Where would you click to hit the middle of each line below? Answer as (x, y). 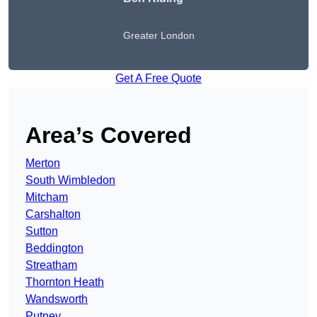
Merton (43, 163)
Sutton (42, 231)
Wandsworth (57, 299)
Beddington (54, 248)
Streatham (51, 265)
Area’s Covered (109, 136)
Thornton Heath (65, 282)
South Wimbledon (70, 180)
